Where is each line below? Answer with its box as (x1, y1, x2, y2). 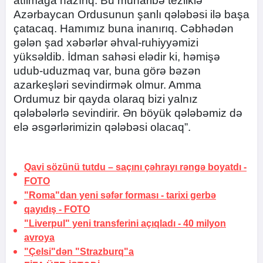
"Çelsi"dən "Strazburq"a (24, 247, 134, 257)
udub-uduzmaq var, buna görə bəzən (14, 65, 201, 77)
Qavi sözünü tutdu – (24, 162, 116, 173)
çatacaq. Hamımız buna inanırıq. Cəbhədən (14, 22, 234, 35)
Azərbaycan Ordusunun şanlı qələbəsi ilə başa (14, 8, 249, 21)
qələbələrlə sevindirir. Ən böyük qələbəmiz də (14, 107, 242, 120)
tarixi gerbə (166, 190, 216, 201)
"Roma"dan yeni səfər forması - (24, 190, 166, 201)
